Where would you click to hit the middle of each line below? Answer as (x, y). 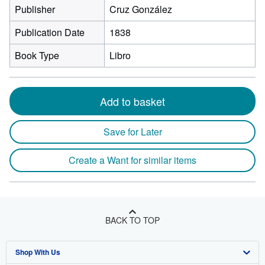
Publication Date (50, 32)
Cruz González (141, 9)
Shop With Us (38, 252)
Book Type (37, 55)
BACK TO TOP (132, 220)
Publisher (35, 9)
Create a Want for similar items (132, 160)
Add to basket (132, 101)
